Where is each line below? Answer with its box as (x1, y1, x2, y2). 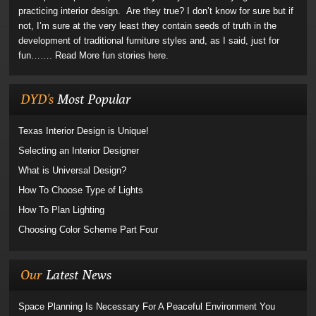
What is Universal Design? (18, 165, 127, 176)
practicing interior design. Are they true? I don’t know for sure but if (18, 6, 294, 16)
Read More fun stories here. (55, 50, 169, 61)
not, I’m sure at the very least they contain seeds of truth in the (18, 20, 277, 31)
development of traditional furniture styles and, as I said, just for (18, 35, 280, 46)
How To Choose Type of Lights (18, 185, 144, 195)
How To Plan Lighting (18, 205, 105, 215)
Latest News (46, 267, 112, 282)
